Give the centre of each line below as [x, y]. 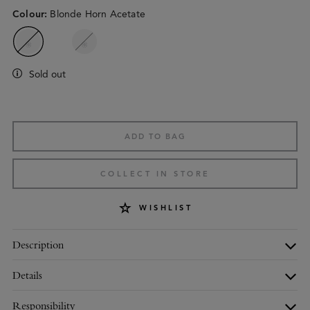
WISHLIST [166, 208]
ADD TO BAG [155, 136]
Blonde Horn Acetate [98, 14]
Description [38, 244]
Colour [29, 14]
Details [27, 275]
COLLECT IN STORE [155, 173]
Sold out [47, 74]
